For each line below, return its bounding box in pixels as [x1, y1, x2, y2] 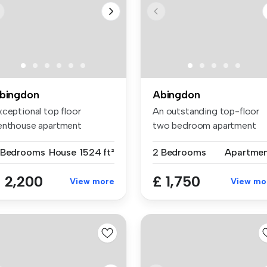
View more [70, 176, 114, 187]
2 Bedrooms [153, 147, 206, 159]
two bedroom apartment [153, 120, 256, 132]
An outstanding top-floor [153, 105, 260, 117]
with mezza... [153, 134, 205, 146]
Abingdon [153, 88, 200, 102]
